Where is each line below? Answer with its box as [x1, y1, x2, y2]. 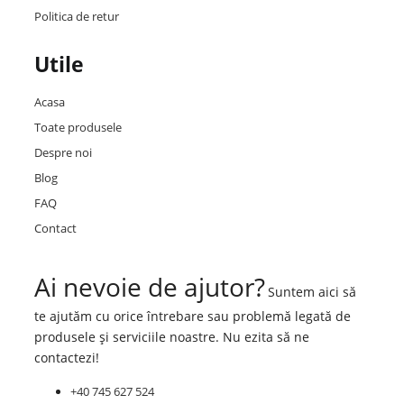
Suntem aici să [267, 282, 356, 300]
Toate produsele [33, 118, 122, 135]
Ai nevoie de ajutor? [33, 269, 265, 304]
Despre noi [33, 143, 92, 161]
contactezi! [33, 348, 99, 366]
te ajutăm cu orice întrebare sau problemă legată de [33, 307, 351, 325]
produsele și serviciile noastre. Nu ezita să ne [33, 327, 309, 345]
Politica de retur [33, 7, 119, 24]
